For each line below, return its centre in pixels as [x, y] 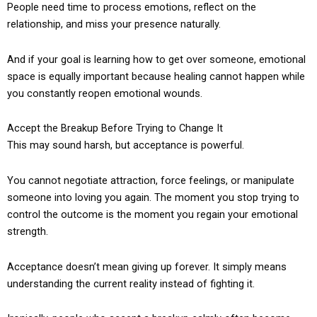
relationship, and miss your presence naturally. [114, 24]
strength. [28, 232]
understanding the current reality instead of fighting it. [131, 283]
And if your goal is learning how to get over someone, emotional [156, 59]
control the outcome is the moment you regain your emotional [152, 215]
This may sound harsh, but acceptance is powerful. [126, 145]
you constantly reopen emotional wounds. [105, 93]
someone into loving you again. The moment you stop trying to [153, 198]
